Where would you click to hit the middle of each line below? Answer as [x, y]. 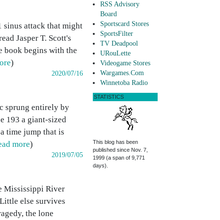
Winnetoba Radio [124, 83]
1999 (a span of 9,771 [119, 158]
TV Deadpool [119, 44]
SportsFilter [117, 34]
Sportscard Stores [124, 24]
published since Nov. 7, [120, 150]
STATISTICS [109, 97]
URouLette [115, 54]
